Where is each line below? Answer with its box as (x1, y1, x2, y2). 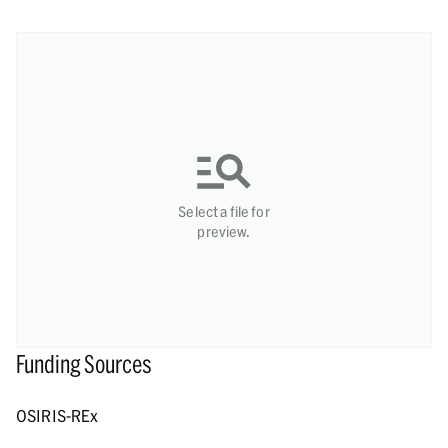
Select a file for (178, 203, 270, 220)
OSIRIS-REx (16, 406, 99, 425)
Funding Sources (16, 349, 152, 378)
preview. (197, 223, 251, 240)
